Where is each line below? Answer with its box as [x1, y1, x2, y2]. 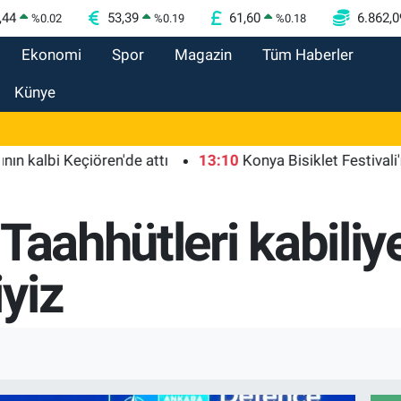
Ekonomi [21, 46, 81, 64]
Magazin [175, 46, 232, 64]
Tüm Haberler [262, 46, 354, 64]
